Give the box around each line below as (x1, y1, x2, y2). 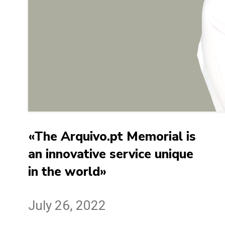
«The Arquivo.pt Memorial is (28, 128, 196, 146)
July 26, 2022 (28, 197, 106, 213)
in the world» (28, 163, 106, 181)
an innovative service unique (28, 146, 193, 163)
